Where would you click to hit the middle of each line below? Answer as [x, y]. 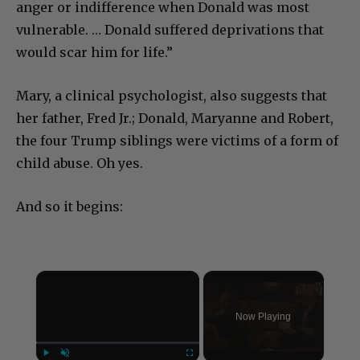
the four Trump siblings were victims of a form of [177, 140]
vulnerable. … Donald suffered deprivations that [170, 29]
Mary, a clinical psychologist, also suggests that [172, 95]
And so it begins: [70, 206]
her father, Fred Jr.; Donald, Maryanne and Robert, [175, 118]
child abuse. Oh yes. [80, 163]
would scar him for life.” [94, 52]
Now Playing [264, 316]
